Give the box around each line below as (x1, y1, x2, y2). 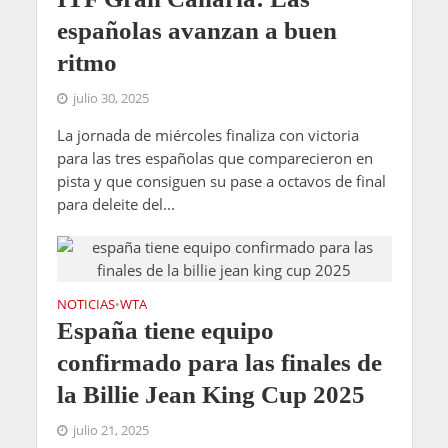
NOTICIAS (56, 296, 115, 314)
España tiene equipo (56, 317, 274, 345)
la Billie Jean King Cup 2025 (56, 381, 365, 409)
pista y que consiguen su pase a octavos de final (56, 171, 386, 192)
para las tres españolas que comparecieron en (56, 148, 373, 169)
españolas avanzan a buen (56, 17, 337, 45)
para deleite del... (56, 194, 175, 215)
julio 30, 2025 (72, 90, 149, 108)
